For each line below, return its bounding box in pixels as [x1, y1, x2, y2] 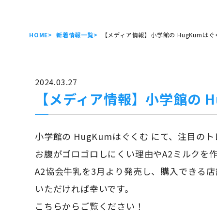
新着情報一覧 [56, 31, 93, 39]
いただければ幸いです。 [35, 182, 134, 195]
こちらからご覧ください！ [35, 200, 144, 212]
